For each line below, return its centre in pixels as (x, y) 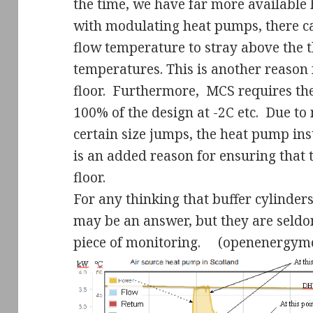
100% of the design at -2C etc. (166, 112)
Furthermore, (158, 90)
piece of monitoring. (137, 242)
